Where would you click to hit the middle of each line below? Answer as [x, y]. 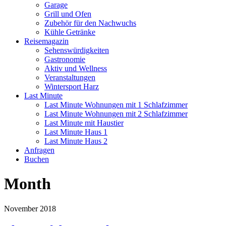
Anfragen [39, 150]
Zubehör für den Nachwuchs [90, 23]
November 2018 [30, 208]
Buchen [37, 159]
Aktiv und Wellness [76, 68]
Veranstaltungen [70, 77]
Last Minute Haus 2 [76, 141]
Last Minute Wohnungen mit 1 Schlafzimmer [116, 105]
